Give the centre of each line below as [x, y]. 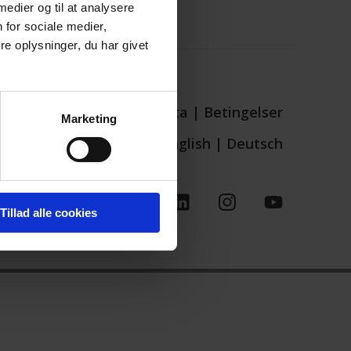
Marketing [89, 118]
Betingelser [243, 112]
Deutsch [254, 143]
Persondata [148, 112]
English [186, 143]
